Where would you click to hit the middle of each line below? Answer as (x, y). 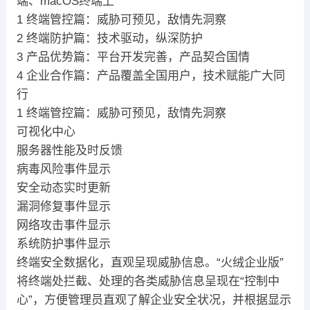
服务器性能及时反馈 (69, 151)
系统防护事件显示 (63, 244)
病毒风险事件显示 (63, 170)
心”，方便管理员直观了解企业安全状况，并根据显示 (154, 300)
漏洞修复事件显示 (63, 207)
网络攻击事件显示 (63, 226)
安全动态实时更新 (63, 188)
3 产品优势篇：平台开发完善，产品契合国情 (133, 57)
